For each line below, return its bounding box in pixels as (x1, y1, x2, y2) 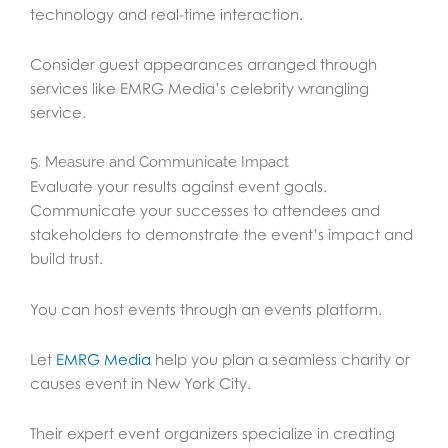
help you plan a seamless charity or (151, 349, 410, 368)
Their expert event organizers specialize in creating (30, 424, 395, 443)
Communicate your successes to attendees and (30, 201, 380, 220)
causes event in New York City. (30, 373, 251, 392)
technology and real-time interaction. (30, 4, 303, 23)
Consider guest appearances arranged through (30, 55, 377, 74)
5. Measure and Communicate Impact (30, 153, 289, 172)
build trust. (30, 249, 103, 268)
